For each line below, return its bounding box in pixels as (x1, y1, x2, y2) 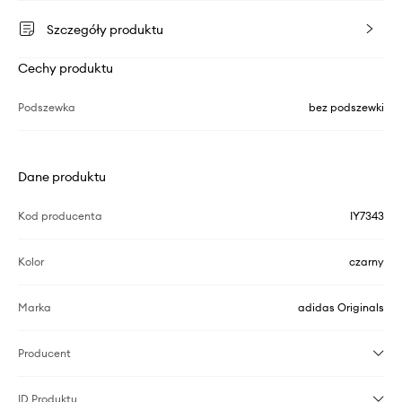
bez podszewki (309, 100, 384, 114)
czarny (349, 254, 384, 268)
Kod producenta (18, 208, 102, 223)
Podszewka (18, 100, 75, 114)
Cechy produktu (18, 59, 113, 76)
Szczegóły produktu (47, 21, 163, 38)
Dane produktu (18, 168, 106, 185)
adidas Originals (298, 300, 384, 314)
